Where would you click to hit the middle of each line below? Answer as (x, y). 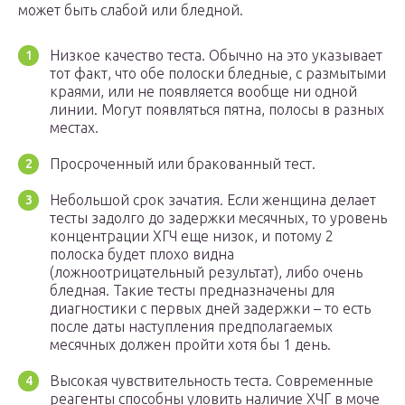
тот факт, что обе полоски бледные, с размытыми (218, 74)
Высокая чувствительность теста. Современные (212, 381)
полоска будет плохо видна (142, 254)
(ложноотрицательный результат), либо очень (206, 273)
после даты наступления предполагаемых (191, 327)
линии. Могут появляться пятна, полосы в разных (217, 110)
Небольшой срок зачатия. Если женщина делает (213, 200)
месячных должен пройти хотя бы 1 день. (190, 345)
